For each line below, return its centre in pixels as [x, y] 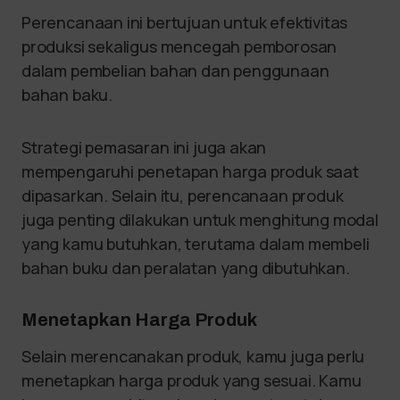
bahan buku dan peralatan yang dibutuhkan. [187, 268]
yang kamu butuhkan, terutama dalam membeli [196, 244]
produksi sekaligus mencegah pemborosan [179, 47]
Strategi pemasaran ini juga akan [144, 148]
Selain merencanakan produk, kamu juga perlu [193, 357]
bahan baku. [69, 95]
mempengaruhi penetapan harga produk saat [190, 172]
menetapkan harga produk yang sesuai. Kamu [192, 381]
